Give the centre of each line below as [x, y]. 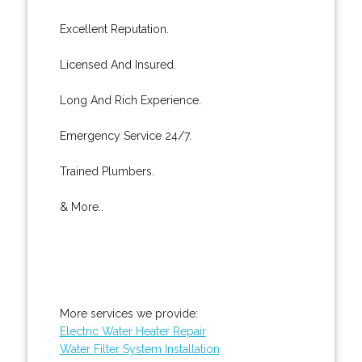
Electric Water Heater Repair [133, 331]
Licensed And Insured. [118, 64]
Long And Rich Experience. [130, 100]
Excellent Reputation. [114, 29]
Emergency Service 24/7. [125, 135]
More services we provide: [128, 313]
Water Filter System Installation [139, 349]
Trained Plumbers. [107, 171]
